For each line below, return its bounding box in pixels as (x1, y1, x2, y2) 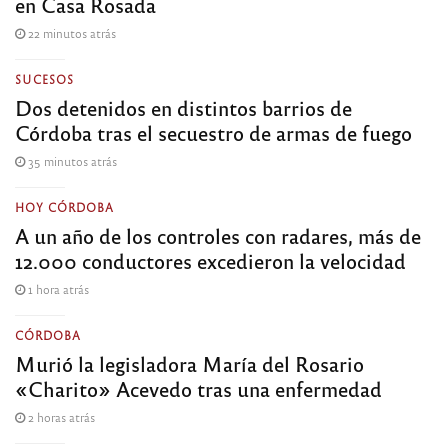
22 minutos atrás (25, 24, 116, 41)
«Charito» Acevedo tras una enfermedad (15, 374, 382, 402)
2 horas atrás (25, 408, 95, 425)
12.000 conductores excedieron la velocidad (15, 246, 406, 274)
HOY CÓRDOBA (15, 199, 114, 214)
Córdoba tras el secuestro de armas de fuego (15, 118, 412, 146)
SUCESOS (15, 71, 74, 86)
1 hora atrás (25, 280, 89, 297)
